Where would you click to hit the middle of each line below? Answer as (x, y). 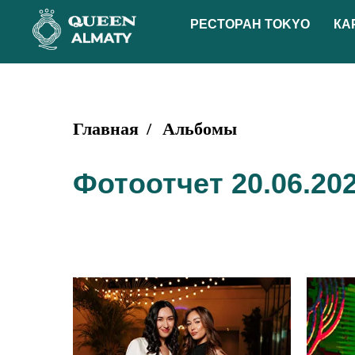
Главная (106, 129)
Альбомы (200, 129)
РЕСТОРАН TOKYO (250, 24)
